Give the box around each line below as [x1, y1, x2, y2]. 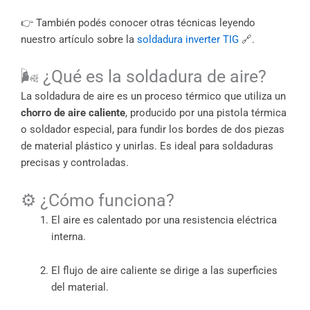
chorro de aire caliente [21, 107, 125, 120]
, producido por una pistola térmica [125, 107, 286, 120]
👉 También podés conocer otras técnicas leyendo [21, 16, 255, 29]
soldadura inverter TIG [137, 33, 239, 46]
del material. [51, 281, 109, 294]
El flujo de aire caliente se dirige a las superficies [51, 264, 277, 277]
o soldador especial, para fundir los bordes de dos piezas [21, 123, 284, 136]
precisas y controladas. [21, 156, 129, 170]
